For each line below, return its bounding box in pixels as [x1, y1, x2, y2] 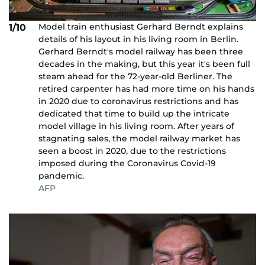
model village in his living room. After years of [38, 120, 234, 131]
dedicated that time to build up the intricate [38, 108, 230, 119]
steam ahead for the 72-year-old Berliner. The [38, 70, 232, 82]
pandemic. [38, 170, 84, 181]
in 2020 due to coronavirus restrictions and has [38, 95, 238, 106]
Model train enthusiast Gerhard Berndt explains [38, 21, 243, 32]
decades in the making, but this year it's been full [38, 58, 250, 69]
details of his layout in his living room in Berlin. [38, 33, 238, 44]
